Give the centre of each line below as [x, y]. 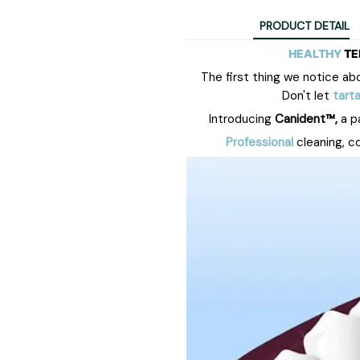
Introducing [240, 119]
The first [227, 77]
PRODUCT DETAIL [305, 26]
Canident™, [306, 119]
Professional [259, 142]
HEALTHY [315, 53]
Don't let [307, 95]
